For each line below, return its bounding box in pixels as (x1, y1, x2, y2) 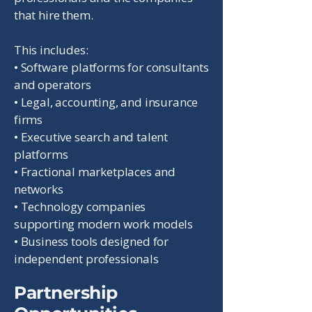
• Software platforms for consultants (14, 59, 209, 75)
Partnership (14, 282, 118, 303)
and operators (14, 77, 91, 93)
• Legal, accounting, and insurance (14, 94, 198, 110)
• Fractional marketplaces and (14, 164, 176, 180)
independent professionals (14, 251, 159, 267)
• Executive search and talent (14, 129, 169, 145)
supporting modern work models (14, 216, 194, 232)
